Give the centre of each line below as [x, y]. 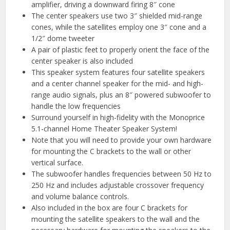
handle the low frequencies [76, 106]
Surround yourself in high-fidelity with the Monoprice [118, 117]
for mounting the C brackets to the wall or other [111, 151]
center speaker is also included [82, 61]
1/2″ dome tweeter [63, 38]
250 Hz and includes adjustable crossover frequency [118, 185]
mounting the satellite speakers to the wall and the [116, 219]
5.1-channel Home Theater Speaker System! [104, 128]
